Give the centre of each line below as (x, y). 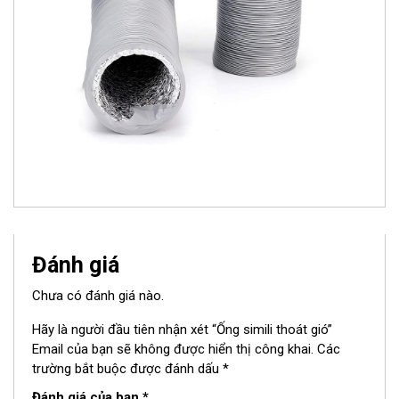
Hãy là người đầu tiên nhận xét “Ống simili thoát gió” (182, 330)
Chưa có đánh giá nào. (98, 296)
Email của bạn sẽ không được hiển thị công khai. (173, 350)
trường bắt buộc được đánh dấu (127, 369)
